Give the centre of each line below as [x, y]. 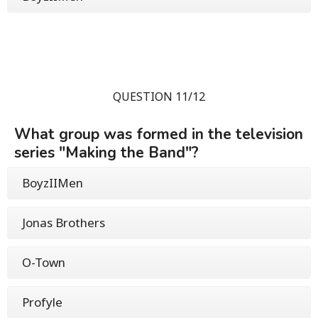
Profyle [42, 302]
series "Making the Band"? [106, 152]
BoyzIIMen [53, 182]
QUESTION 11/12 [159, 96]
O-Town [44, 262]
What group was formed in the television [159, 134]
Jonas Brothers [64, 222]
